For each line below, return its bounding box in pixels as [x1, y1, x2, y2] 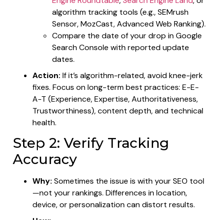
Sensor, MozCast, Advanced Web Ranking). [52, 18, 206, 29]
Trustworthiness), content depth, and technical [32, 105, 203, 116]
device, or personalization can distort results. [32, 199, 195, 210]
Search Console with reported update [52, 42, 189, 53]
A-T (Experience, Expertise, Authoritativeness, [32, 93, 198, 104]
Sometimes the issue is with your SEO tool [52, 175, 204, 186]
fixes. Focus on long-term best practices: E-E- [32, 82, 199, 92]
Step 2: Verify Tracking [13, 134, 169, 151]
